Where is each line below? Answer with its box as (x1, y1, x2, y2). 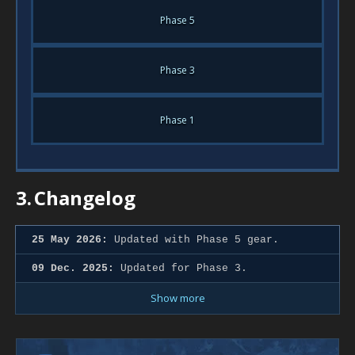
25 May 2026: (32, 233, 108, 246)
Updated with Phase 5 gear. (108, 233, 279, 246)
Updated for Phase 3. (114, 261, 247, 274)
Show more (150, 290, 205, 305)
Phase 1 (160, 113, 195, 127)
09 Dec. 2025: (32, 261, 114, 274)
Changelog (34, 184, 136, 211)
